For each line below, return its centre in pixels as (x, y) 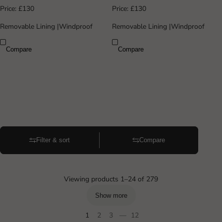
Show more (111, 195)
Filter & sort (53, 140)
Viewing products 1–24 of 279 (111, 179)
